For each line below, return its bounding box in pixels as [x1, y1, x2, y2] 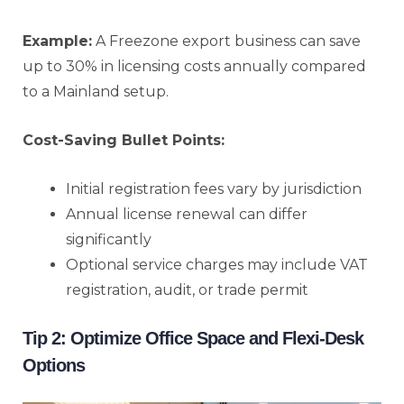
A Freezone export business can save [92, 32, 361, 50]
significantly [66, 230, 151, 248]
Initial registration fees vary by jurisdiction [66, 179, 362, 197]
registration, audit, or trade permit [66, 280, 308, 298]
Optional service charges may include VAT [66, 255, 368, 273]
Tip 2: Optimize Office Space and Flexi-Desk [23, 327, 363, 348]
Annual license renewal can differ [66, 205, 308, 223]
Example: [23, 32, 92, 50]
